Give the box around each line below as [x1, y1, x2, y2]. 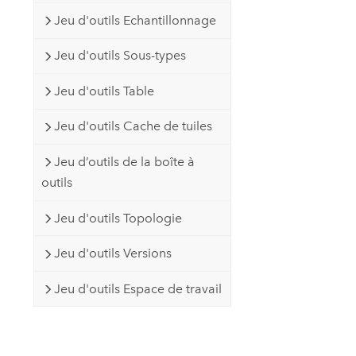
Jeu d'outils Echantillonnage [53, 12, 216, 28]
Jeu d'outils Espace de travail [53, 281, 222, 296]
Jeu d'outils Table [53, 83, 154, 99]
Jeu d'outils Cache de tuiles [53, 118, 212, 134]
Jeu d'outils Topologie [53, 210, 182, 226]
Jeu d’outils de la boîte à [53, 153, 195, 169]
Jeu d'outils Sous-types [53, 48, 186, 64]
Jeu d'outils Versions [53, 246, 172, 261]
